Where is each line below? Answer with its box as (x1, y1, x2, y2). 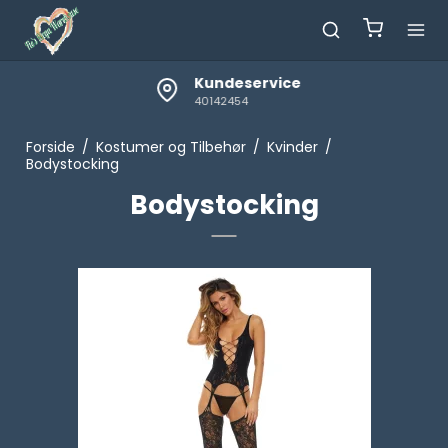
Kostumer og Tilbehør (95, 137, 246, 157)
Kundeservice (190, 73, 298, 93)
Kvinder (266, 137, 318, 157)
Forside (25, 137, 75, 157)
